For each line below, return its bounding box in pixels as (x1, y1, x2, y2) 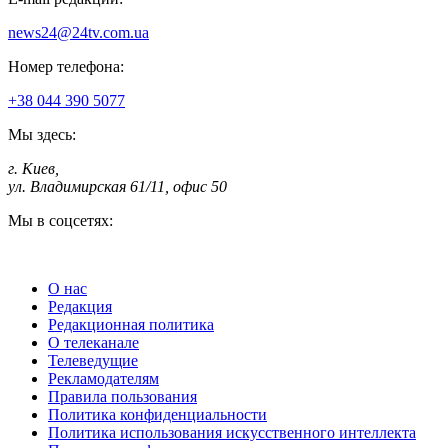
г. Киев (8, 159, 55, 177)
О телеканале (48, 333, 139, 351)
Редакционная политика (48, 315, 214, 333)
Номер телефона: (8, 57, 124, 75)
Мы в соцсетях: (8, 211, 113, 229)
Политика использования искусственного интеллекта (48, 423, 416, 441)
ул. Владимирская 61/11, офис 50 (8, 177, 227, 195)
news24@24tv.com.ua (8, 23, 149, 41)
